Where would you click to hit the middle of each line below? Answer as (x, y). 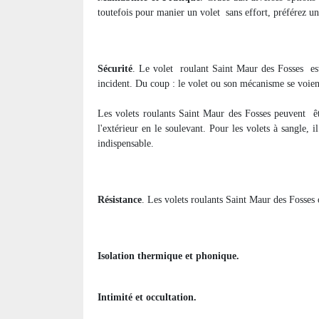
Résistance (120, 200)
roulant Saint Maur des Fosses (242, 69)
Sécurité (115, 69)
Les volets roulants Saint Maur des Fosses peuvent (204, 114)
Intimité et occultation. (147, 298)
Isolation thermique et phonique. (168, 256)
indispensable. (126, 144)
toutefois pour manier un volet (159, 13)
